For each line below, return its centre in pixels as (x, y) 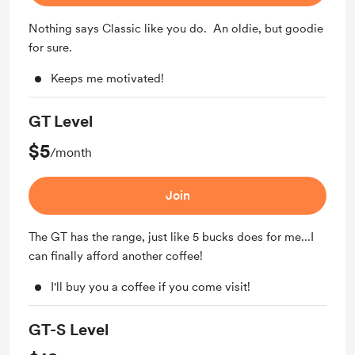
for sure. (50, 48)
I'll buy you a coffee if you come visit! (151, 287)
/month (71, 153)
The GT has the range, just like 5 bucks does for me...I (171, 237)
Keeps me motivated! (107, 78)
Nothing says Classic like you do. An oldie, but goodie (176, 29)
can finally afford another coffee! (116, 256)
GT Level (61, 121)
